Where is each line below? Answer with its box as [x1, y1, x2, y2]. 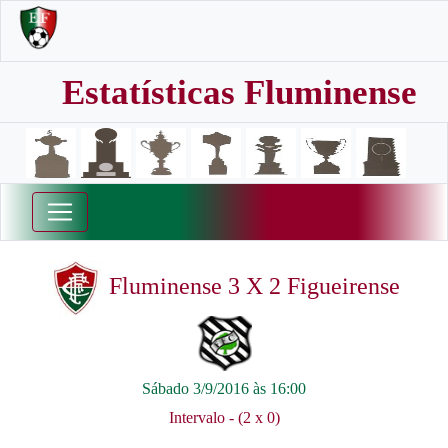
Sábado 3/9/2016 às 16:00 [142, 380, 306, 397]
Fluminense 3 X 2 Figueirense [103, 273, 400, 300]
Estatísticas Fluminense [62, 73, 417, 112]
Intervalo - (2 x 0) [168, 409, 280, 426]
